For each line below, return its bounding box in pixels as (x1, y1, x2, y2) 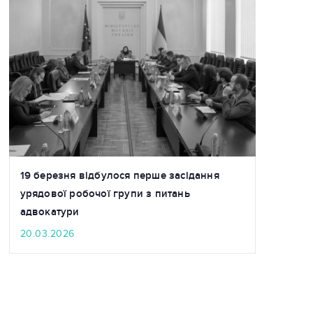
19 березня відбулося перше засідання (20, 169, 219, 183)
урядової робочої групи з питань (20, 187, 190, 201)
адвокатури (20, 205, 80, 219)
